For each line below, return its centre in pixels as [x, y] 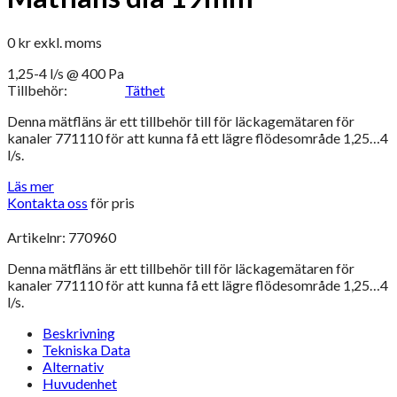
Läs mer [31, 185]
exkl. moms [68, 42]
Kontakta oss [47, 202]
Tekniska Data [86, 349]
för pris [111, 202]
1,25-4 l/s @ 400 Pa [66, 73]
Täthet [145, 90]
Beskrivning [79, 332]
